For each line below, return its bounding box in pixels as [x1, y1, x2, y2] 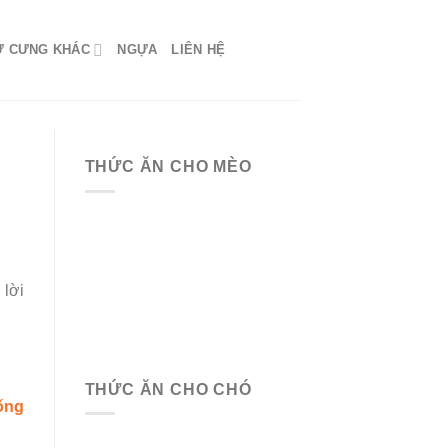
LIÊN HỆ [171, 42, 226, 57]
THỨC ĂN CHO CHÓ [84, 380, 252, 398]
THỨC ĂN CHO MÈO [84, 158, 252, 175]
